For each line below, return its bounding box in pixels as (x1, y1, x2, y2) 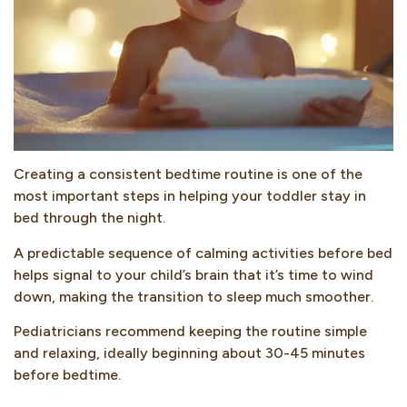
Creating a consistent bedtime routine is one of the (14, 165, 362, 184)
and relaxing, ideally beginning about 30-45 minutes (14, 344, 365, 362)
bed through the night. (14, 209, 165, 227)
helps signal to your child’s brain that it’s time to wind (14, 265, 373, 283)
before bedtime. (14, 366, 121, 384)
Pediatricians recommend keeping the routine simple (14, 323, 367, 341)
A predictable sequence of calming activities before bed (14, 243, 392, 262)
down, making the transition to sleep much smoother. (14, 287, 373, 305)
